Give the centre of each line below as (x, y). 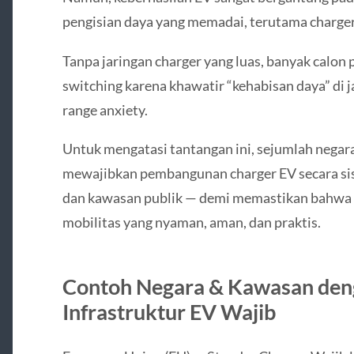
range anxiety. (105, 109)
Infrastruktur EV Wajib (169, 311)
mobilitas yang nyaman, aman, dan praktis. (191, 222)
